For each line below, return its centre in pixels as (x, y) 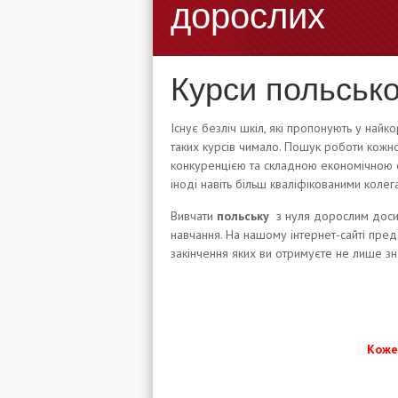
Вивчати (194, 216)
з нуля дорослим (321, 216)
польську (245, 216)
